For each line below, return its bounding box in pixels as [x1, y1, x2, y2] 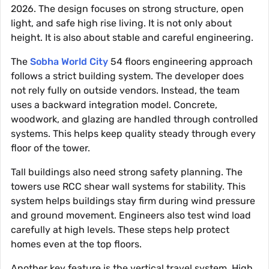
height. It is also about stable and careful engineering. [11, 32, 253, 44]
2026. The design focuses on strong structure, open [11, 3, 244, 15]
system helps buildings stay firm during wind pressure [11, 195, 255, 207]
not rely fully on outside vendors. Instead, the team [11, 85, 240, 97]
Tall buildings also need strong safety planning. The [11, 166, 243, 178]
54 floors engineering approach [108, 56, 253, 68]
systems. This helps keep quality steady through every [11, 128, 256, 140]
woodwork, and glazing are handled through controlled [11, 113, 258, 125]
